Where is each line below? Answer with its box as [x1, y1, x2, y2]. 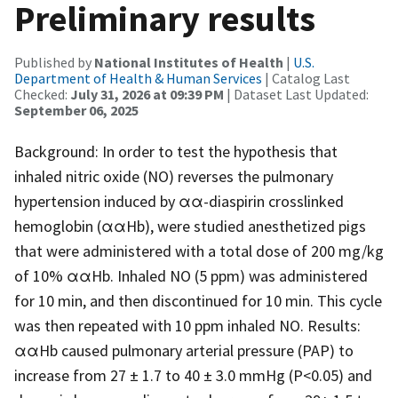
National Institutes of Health [94, 52, 283, 71]
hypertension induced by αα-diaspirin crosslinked [14, 190, 344, 211]
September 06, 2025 [14, 100, 139, 119]
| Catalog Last [262, 68, 350, 87]
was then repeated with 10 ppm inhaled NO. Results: [14, 314, 361, 336]
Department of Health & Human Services [14, 68, 262, 87]
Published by [14, 52, 94, 71]
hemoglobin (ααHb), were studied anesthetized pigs [14, 215, 366, 236]
